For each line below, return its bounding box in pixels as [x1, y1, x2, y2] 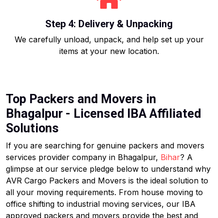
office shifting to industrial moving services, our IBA [6, 199, 196, 209]
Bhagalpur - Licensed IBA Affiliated [6, 107, 201, 121]
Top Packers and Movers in [6, 92, 156, 106]
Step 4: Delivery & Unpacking [45, 18, 173, 30]
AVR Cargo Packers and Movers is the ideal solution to [6, 176, 208, 185]
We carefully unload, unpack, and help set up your [14, 35, 204, 44]
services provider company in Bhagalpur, [6, 152, 161, 162]
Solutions [6, 121, 59, 135]
